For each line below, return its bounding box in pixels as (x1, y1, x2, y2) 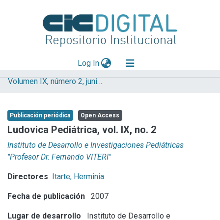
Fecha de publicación (7, 191, 85, 201)
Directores (7, 171, 48, 181)
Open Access (80, 112, 119, 119)
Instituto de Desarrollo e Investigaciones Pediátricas (7, 140, 184, 150)
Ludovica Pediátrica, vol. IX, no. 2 (7, 123, 156, 136)
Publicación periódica (9, 112, 70, 119)
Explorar (8, 82, 33, 90)
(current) (98, 58, 127, 67)
